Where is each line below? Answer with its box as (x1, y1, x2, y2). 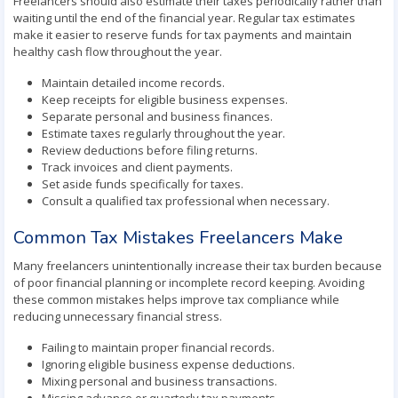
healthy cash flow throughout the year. (13, 44, 222, 60)
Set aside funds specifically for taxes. (42, 176, 243, 192)
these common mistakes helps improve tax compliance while (13, 291, 339, 307)
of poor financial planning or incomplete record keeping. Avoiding (13, 275, 364, 291)
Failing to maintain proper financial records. (42, 339, 275, 355)
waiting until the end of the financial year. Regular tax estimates (13, 10, 355, 26)
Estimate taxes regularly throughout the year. (42, 125, 285, 141)
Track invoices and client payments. (42, 159, 233, 175)
